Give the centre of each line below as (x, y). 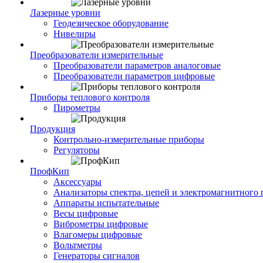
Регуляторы (77, 150)
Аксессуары (77, 182)
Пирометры (77, 108)
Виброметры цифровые (101, 224)
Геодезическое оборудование (111, 23)
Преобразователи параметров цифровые (134, 76)
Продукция (53, 129)
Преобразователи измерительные (97, 55)
